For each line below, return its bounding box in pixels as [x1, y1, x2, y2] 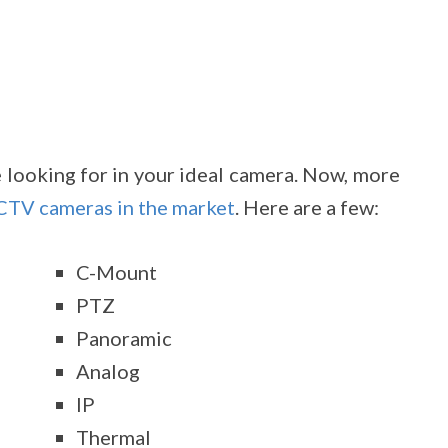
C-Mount [76, 260, 158, 284]
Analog [76, 359, 141, 383]
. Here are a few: [235, 195, 379, 219]
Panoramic [76, 326, 173, 350]
